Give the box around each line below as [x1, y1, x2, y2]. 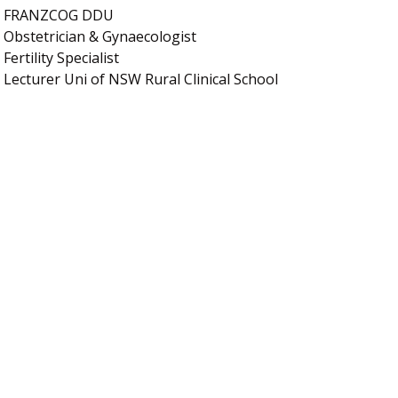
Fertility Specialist [4, 47, 120, 68]
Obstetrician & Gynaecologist [4, 26, 197, 46]
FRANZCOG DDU [4, 4, 115, 25]
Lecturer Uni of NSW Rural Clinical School [4, 68, 279, 89]
